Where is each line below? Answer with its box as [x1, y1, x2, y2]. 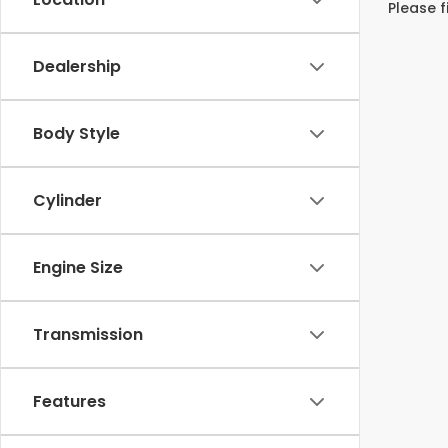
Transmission [33, 323, 143, 346]
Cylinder [33, 189, 102, 212]
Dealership [33, 55, 121, 78]
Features [33, 390, 106, 413]
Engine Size [33, 256, 123, 279]
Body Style [33, 122, 120, 145]
